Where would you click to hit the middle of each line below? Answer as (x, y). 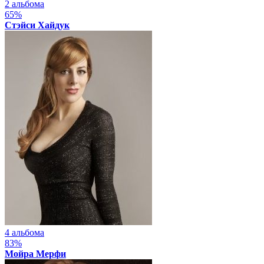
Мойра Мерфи (35, 253)
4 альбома (24, 232)
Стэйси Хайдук (37, 25)
